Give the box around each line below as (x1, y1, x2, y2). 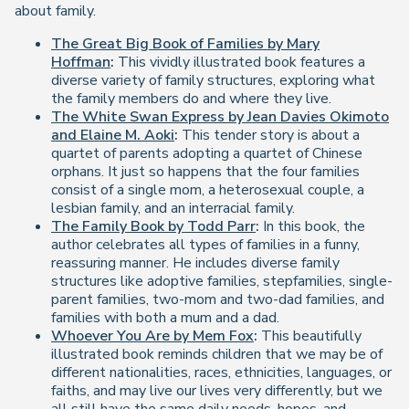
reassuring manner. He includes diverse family (51, 253, 340, 273)
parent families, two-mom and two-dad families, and (51, 289, 384, 309)
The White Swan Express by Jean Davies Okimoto (51, 107, 389, 127)
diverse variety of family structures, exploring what (51, 70, 375, 90)
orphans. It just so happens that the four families (51, 162, 360, 182)
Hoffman (51, 52, 110, 72)
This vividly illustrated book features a (114, 52, 365, 72)
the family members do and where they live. (51, 89, 331, 109)
